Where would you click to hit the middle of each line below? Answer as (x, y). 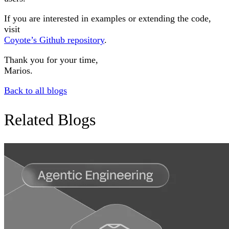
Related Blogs (50, 120)
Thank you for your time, (51, 60)
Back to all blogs (36, 91)
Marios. (18, 71)
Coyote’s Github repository (54, 40)
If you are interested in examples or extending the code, (108, 19)
